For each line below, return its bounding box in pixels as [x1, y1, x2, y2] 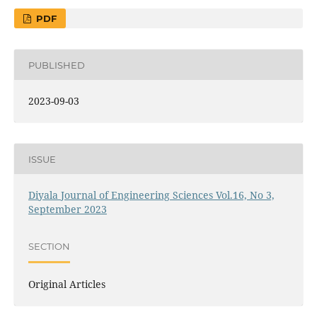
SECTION [28, 240, 70, 252]
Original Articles [28, 277, 105, 292]
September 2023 [28, 202, 107, 217]
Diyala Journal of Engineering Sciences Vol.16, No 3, [28, 188, 275, 202]
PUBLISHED [28, 59, 85, 71]
